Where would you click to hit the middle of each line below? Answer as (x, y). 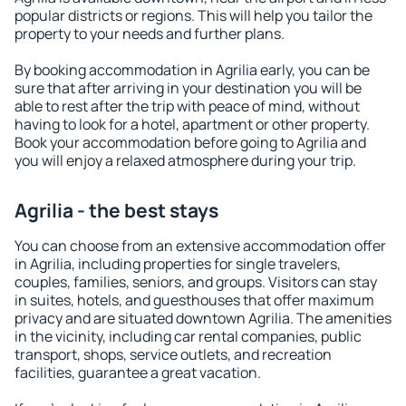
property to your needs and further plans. (150, 34)
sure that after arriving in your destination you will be (188, 88)
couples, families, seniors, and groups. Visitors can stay (196, 282)
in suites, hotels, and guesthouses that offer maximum (194, 300)
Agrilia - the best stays (116, 210)
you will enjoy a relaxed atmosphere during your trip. (185, 160)
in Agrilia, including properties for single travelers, (178, 264)
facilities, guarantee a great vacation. (138, 372)
